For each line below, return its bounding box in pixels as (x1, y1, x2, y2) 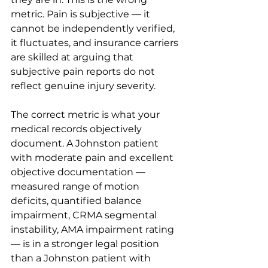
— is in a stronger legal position (11, 238, 162, 249)
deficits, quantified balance (11, 195, 144, 206)
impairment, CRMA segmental (11, 209, 159, 221)
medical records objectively (11, 123, 144, 135)
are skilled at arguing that (11, 51, 136, 63)
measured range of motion (11, 181, 142, 192)
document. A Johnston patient (11, 138, 161, 149)
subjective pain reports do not (11, 66, 157, 77)
